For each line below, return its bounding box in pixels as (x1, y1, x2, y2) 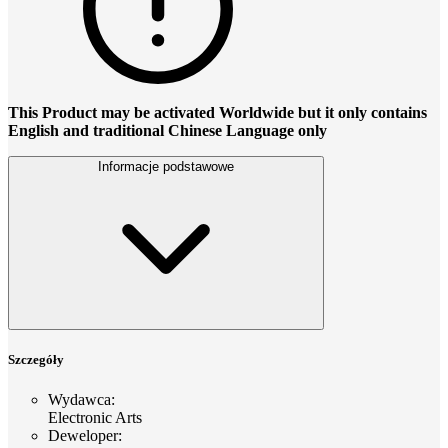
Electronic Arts (48, 408, 142, 426)
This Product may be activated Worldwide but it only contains (8, 104, 427, 122)
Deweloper (48, 426, 118, 444)
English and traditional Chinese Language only (8, 122, 327, 140)
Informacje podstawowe (98, 159, 234, 175)
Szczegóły (8, 352, 64, 368)
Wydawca (48, 390, 111, 408)
